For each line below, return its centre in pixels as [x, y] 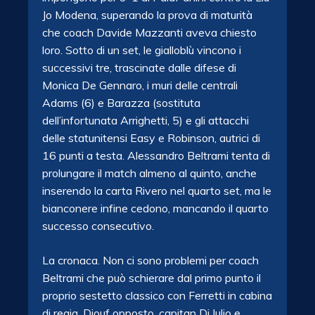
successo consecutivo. [98, 226]
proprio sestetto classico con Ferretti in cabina [157, 295]
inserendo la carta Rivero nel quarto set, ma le [157, 191]
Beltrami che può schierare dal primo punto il [152, 278]
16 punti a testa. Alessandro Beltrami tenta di [156, 155]
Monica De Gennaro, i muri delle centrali [140, 85]
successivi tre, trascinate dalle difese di [139, 67]
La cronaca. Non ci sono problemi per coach [150, 260]
